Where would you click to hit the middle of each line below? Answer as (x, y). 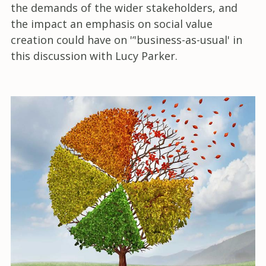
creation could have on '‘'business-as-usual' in (126, 40)
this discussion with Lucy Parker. (94, 56)
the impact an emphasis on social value (112, 24)
